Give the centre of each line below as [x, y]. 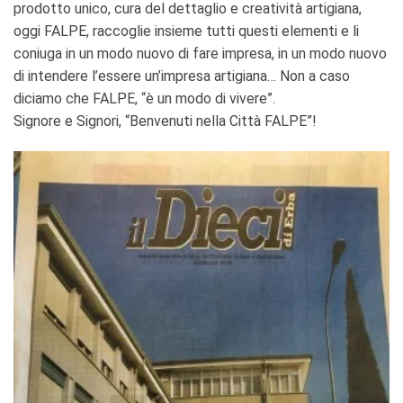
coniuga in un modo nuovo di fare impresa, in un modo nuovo [200, 53]
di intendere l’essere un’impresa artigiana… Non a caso [182, 76]
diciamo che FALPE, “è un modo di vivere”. [144, 98]
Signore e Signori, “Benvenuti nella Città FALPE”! [165, 121]
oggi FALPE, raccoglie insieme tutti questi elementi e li [186, 31]
